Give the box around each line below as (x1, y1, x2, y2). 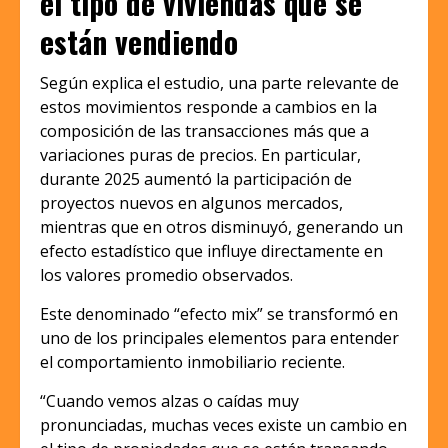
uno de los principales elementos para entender (40, 327, 399, 350)
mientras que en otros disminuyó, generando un (40, 216, 403, 239)
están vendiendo (40, 19, 238, 65)
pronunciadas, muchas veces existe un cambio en (40, 414, 407, 437)
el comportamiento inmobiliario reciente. (40, 351, 345, 374)
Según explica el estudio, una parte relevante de (40, 72, 399, 95)
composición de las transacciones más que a (40, 120, 369, 143)
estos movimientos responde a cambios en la (40, 96, 377, 119)
